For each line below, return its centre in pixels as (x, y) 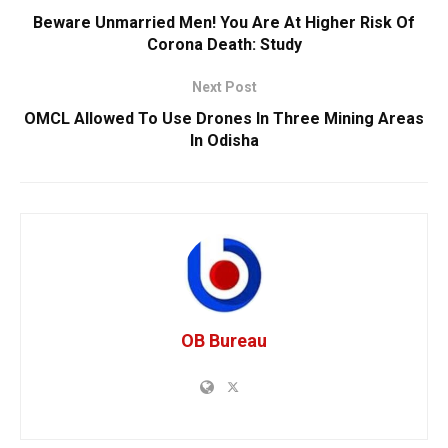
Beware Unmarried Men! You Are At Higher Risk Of (224, 22)
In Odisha (224, 140)
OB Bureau (224, 340)
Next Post (224, 86)
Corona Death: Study (224, 44)
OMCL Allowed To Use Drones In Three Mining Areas (224, 118)
